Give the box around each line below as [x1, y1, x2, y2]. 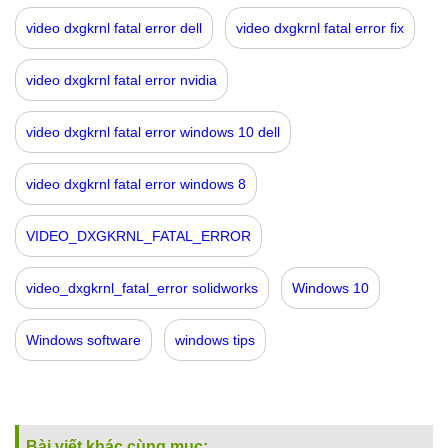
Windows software [26, 331, 141, 348]
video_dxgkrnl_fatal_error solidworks [26, 279, 258, 296]
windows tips [175, 331, 255, 348]
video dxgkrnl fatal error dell [26, 19, 202, 36]
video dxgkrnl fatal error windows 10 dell [26, 123, 280, 140]
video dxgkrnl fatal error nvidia [26, 71, 217, 88]
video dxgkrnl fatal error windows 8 [26, 175, 246, 192]
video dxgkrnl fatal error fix [236, 19, 404, 36]
